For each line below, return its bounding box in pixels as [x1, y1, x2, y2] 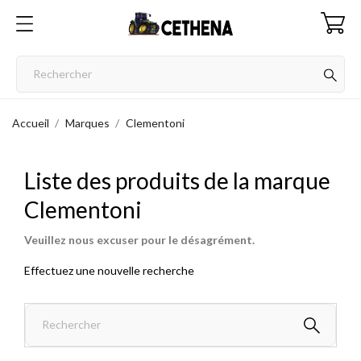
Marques [64, 116, 110, 130]
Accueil [12, 116, 49, 130]
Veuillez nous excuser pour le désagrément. [24, 232, 255, 247]
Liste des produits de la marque [24, 166, 330, 194]
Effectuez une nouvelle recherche [24, 263, 194, 277]
